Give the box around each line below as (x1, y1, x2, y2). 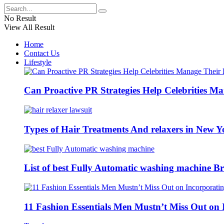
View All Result (4, 22, 54, 31)
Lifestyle (24, 57, 51, 66)
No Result (4, 13, 36, 22)
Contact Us (24, 48, 59, 57)
